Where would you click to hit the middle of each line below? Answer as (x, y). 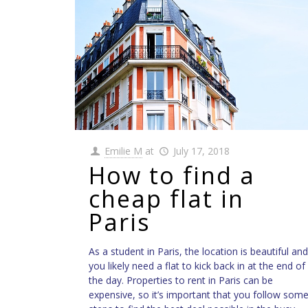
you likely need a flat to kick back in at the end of (197, 265)
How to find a (172, 175)
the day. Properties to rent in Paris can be (180, 280)
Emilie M (124, 151)
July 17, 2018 (201, 151)
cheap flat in (166, 198)
